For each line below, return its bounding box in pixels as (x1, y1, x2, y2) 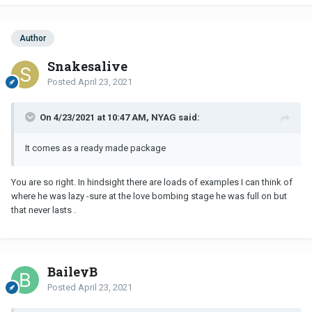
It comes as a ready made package (25, 142, 166, 153)
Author (19, 33, 46, 43)
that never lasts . (11, 204, 78, 215)
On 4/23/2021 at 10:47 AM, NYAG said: (40, 111, 200, 123)
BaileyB (47, 263, 97, 280)
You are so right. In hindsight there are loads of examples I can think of (11, 176, 292, 187)
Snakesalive (47, 57, 127, 75)
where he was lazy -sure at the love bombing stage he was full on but (11, 190, 287, 201)
